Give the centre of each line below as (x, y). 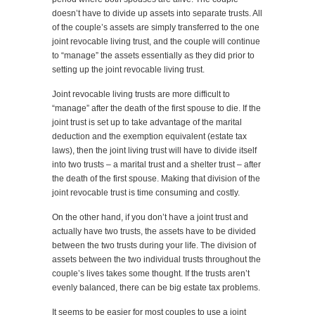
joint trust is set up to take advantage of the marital (147, 122)
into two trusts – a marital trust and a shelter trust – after (156, 165)
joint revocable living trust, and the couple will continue (156, 41)
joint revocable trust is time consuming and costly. (146, 193)
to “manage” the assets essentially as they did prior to (153, 56)
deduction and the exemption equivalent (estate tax (149, 136)
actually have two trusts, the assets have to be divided (154, 231)
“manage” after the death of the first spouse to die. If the (156, 108)
